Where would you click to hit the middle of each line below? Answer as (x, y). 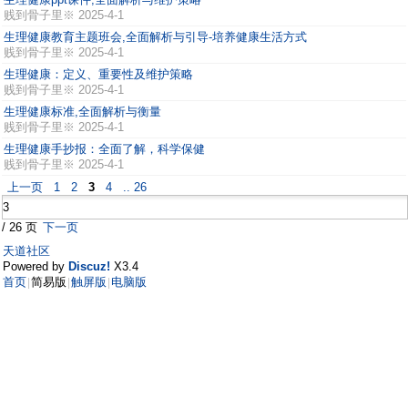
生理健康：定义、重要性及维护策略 (98, 74)
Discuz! (89, 266)
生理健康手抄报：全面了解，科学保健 (104, 149)
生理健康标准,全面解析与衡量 (82, 112)
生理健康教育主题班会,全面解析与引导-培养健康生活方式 (155, 37)
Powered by (36, 266)
